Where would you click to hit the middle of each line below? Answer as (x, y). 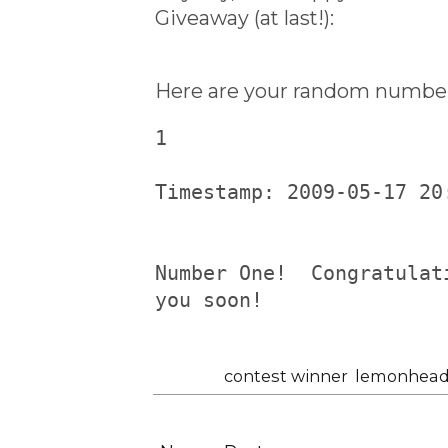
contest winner (286, 376)
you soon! (209, 301)
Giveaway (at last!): (244, 17)
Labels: (193, 376)
